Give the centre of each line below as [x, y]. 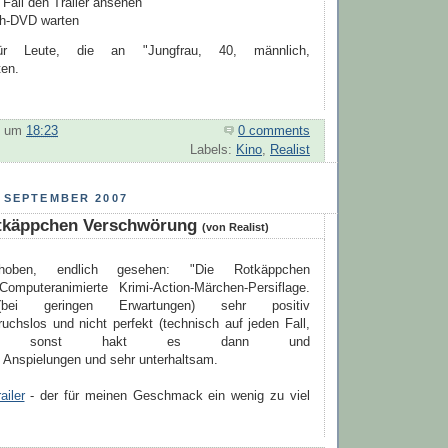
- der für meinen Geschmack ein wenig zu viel [167, 396]
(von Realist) [235, 226]
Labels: [213, 150]
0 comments [274, 131]
